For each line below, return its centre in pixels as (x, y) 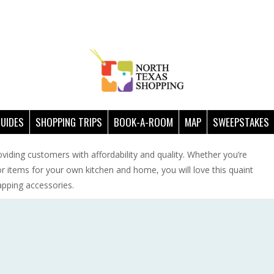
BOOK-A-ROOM (143, 122)
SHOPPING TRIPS (69, 122)
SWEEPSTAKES (241, 122)
